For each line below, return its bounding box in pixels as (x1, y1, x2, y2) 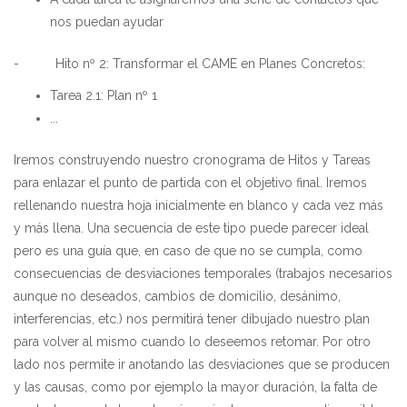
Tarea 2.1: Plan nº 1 (50, 87, 157, 103)
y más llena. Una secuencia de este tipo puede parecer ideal (14, 220, 369, 235)
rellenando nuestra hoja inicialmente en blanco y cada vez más (14, 197, 383, 213)
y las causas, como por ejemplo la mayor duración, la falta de (14, 379, 377, 394)
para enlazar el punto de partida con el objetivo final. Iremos (14, 174, 367, 190)
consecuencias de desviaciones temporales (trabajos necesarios (14, 265, 392, 281)
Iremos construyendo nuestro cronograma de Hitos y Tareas (14, 152, 371, 167)
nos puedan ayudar (50, 14, 164, 29)
